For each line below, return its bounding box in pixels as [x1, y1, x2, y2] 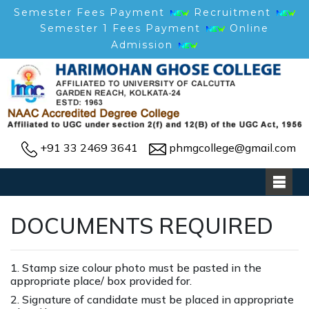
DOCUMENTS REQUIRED [10, 211, 273, 239]
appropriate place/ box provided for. [10, 273, 192, 288]
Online [230, 22, 269, 34]
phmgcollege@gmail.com [169, 141, 296, 155]
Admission [111, 39, 173, 51]
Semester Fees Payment [13, 6, 169, 19]
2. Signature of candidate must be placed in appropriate [10, 292, 294, 306]
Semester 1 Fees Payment [40, 22, 201, 34]
